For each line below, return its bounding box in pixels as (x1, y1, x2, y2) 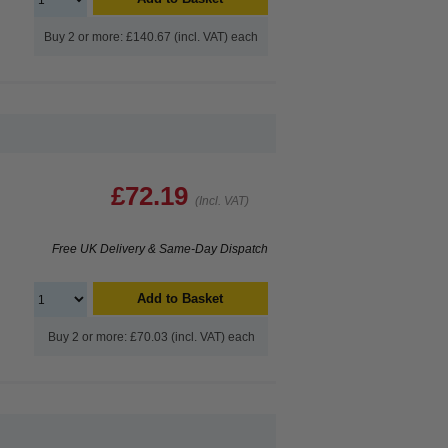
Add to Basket (137, 291, 224, 306)
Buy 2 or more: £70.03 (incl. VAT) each (47, 330, 255, 344)
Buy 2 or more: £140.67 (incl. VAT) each (44, 30, 258, 44)
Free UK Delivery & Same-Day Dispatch (52, 242, 268, 256)
